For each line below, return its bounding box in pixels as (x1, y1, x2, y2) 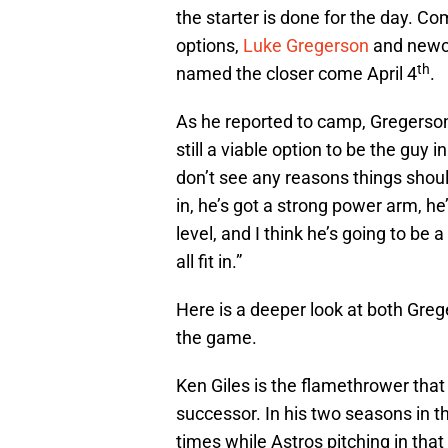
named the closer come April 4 (176, 63, 417, 85)
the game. (176, 327, 257, 349)
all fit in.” (176, 251, 242, 273)
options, (176, 35, 243, 57)
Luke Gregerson (243, 35, 369, 57)
